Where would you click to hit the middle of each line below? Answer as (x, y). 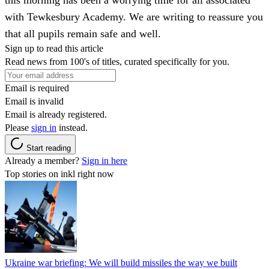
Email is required (37, 88)
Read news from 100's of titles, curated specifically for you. (117, 61)
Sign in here (104, 160)
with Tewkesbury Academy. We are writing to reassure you (134, 17)
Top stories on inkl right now (59, 174)
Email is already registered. (56, 114)
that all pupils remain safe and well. (83, 33)
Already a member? (43, 160)
